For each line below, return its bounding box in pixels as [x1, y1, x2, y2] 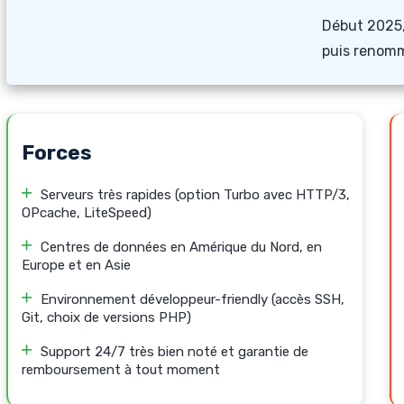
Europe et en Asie [22, 257, 131, 273]
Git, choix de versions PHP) [22, 309, 191, 326]
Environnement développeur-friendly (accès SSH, [41, 291, 344, 308]
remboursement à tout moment [22, 362, 220, 378]
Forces [22, 141, 92, 165]
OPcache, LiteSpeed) [22, 205, 151, 221]
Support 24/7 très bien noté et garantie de [41, 344, 308, 360]
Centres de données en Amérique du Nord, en [41, 239, 322, 255]
